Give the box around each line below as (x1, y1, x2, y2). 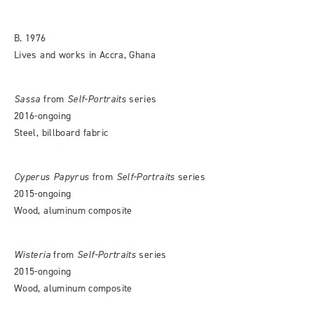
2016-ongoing (14, 109, 71, 123)
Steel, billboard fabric (14, 125, 109, 139)
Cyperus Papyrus (14, 170, 90, 184)
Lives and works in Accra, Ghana (14, 48, 156, 62)
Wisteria (14, 247, 50, 261)
